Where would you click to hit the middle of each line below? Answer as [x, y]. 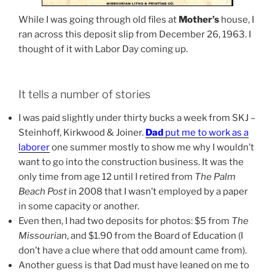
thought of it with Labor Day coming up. [103, 49]
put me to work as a [206, 132]
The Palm [215, 176]
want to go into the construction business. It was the [131, 162]
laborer [34, 147]
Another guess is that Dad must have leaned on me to [134, 265]
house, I [237, 19]
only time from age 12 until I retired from [107, 176]
